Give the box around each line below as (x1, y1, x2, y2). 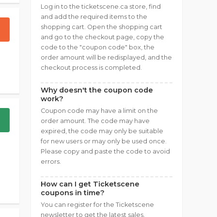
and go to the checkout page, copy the (41, 33, 164, 41)
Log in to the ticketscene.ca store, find (41, 3, 161, 10)
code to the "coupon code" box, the (41, 44, 155, 51)
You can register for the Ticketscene (41, 201, 154, 208)
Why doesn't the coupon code (41, 86, 153, 94)
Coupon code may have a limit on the (41, 107, 158, 114)
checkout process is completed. (41, 64, 142, 71)
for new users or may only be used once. (41, 138, 167, 145)
